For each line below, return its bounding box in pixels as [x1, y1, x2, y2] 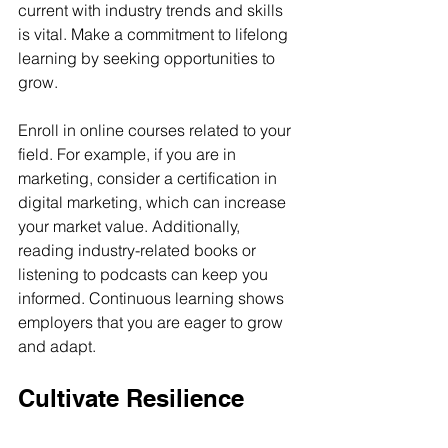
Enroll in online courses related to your [18, 120, 295, 140]
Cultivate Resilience [18, 384, 244, 412]
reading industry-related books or [18, 240, 260, 260]
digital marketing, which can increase [18, 192, 290, 212]
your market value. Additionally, [18, 216, 244, 236]
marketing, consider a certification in [18, 168, 281, 188]
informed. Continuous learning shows [18, 288, 288, 308]
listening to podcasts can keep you [18, 264, 272, 284]
